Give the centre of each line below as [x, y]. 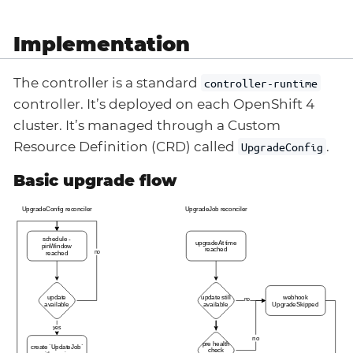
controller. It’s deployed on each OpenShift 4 [164, 104]
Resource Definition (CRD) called [126, 146]
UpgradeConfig [282, 146]
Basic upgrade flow [95, 180]
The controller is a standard [107, 82]
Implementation [102, 44]
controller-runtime [261, 82]
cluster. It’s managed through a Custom [147, 125]
